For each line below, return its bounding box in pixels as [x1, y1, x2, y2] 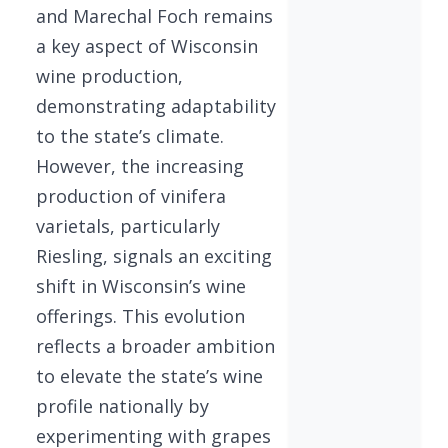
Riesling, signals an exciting [36, 243, 272, 268]
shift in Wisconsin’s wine [36, 273, 246, 298]
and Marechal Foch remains [36, 3, 273, 28]
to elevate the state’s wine [36, 363, 263, 388]
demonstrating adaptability [36, 93, 276, 118]
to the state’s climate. [36, 123, 224, 148]
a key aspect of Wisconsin [36, 33, 258, 58]
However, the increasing [36, 153, 244, 178]
